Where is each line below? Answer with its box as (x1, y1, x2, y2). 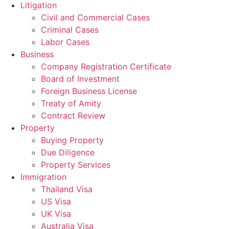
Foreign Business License (41, 86, 137, 96)
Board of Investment (41, 74, 120, 84)
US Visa (41, 196, 71, 207)
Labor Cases (41, 37, 89, 47)
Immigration (20, 172, 66, 182)
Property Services (41, 159, 110, 170)
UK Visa (41, 209, 71, 219)
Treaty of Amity (41, 98, 101, 108)
